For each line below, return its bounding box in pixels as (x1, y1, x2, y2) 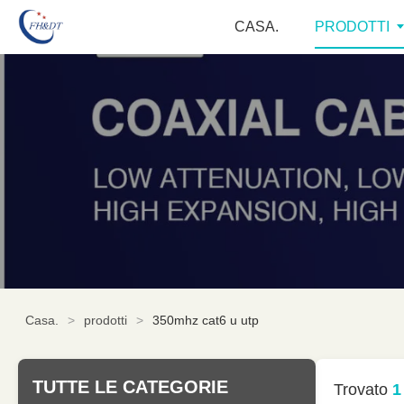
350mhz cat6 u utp (152, 313, 259, 327)
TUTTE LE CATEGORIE (32, 377, 228, 397)
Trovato (334, 381, 392, 399)
